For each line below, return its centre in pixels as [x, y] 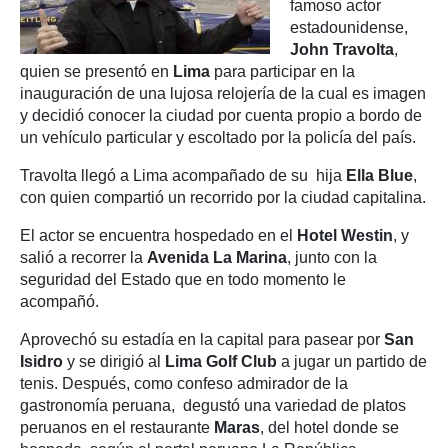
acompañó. [59, 301]
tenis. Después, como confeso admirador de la [184, 383]
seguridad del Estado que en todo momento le [183, 279]
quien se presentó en [94, 71]
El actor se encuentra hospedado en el [158, 235]
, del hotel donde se [329, 427]
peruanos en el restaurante [117, 427]
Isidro [43, 361]
